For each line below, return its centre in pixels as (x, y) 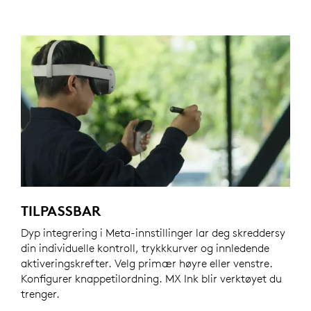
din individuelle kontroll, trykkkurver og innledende (145, 247)
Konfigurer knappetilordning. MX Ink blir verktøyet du (151, 278)
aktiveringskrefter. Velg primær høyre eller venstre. (147, 263)
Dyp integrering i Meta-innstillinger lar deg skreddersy (153, 232)
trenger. (40, 293)
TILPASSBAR (61, 210)
